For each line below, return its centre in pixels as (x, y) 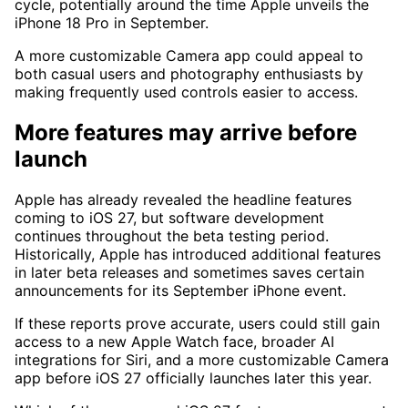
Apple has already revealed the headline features (183, 199)
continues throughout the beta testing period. (172, 235)
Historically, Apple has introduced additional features (198, 254)
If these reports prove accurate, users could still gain (197, 323)
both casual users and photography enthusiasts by (189, 73)
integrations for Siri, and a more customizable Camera (202, 359)
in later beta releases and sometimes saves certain (189, 272)
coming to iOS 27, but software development (169, 217)
